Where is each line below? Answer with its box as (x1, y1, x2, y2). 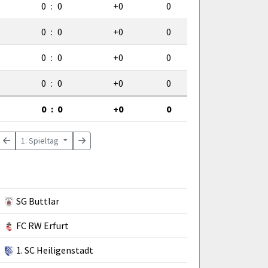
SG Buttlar (16, 194, 59, 207)
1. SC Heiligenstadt (16, 243, 93, 256)
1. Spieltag (21, 135, 61, 146)
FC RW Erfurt (16, 219, 69, 232)
